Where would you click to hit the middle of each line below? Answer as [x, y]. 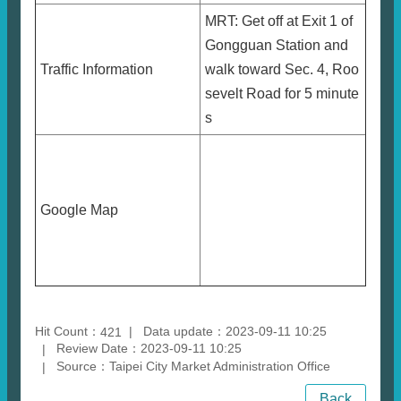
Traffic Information [97, 69]
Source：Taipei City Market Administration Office [193, 367]
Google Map [79, 210]
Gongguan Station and [277, 45]
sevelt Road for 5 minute [282, 94]
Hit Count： [68, 331]
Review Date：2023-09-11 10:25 [149, 349]
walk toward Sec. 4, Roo [282, 69]
